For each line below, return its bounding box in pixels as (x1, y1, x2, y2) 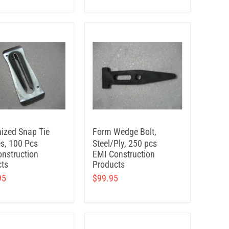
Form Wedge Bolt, (93, 126, 156, 137)
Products (93, 159, 125, 170)
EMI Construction (93, 149, 155, 159)
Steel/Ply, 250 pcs (93, 138, 157, 149)
